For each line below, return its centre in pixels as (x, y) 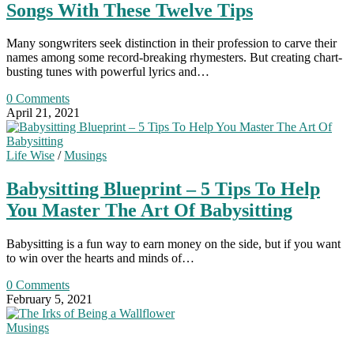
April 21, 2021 (43, 113)
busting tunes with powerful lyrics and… (108, 72)
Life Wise (30, 156)
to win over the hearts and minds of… (100, 258)
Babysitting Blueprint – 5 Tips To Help (163, 189)
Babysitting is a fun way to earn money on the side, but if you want (173, 244)
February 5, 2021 (49, 299)
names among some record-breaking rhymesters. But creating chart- (174, 58)
